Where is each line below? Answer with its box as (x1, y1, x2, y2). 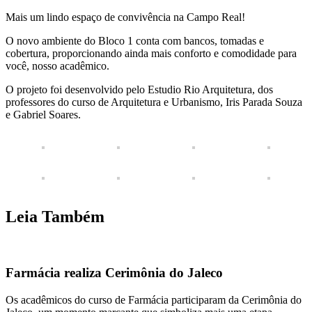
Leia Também (6, 207, 104, 226)
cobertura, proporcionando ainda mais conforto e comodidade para (6, 47, 297, 59)
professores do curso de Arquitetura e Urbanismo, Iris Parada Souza (6, 95, 302, 108)
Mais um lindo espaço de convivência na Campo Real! (6, 10, 245, 23)
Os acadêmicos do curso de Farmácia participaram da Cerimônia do (6, 293, 302, 306)
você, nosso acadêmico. (6, 59, 109, 72)
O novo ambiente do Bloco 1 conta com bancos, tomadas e (6, 34, 264, 47)
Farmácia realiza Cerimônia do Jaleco (6, 265, 223, 281)
